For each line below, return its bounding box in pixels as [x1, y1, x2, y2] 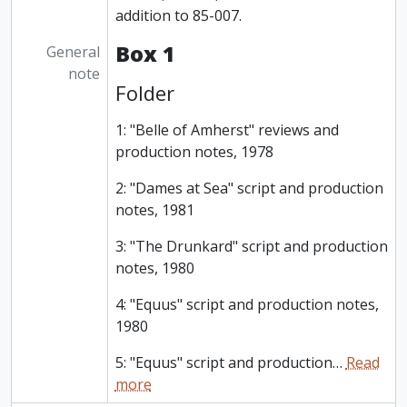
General [45, 42, 100, 63]
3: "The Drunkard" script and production [114, 236, 388, 257]
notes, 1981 [114, 200, 194, 221]
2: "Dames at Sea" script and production [114, 178, 383, 199]
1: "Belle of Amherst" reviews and [114, 120, 339, 141]
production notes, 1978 [114, 142, 273, 163]
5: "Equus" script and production [114, 352, 333, 373]
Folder [114, 79, 174, 107]
